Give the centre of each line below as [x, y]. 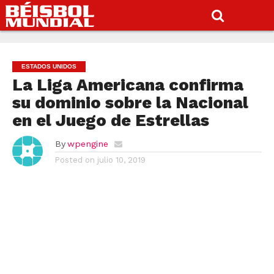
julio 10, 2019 [121, 160]
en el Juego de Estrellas [110, 120]
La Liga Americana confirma [128, 85]
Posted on [75, 160]
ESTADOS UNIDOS [49, 66]
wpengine [87, 144]
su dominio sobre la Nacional [130, 103]
